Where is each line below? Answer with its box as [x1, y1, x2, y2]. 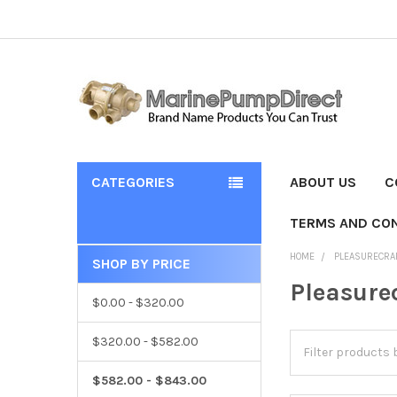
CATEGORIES [90, 173, 175, 191]
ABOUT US [290, 173, 357, 191]
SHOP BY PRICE [91, 254, 191, 272]
